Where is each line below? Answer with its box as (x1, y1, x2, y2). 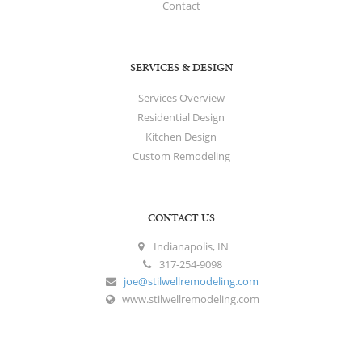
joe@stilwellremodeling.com (123, 274, 259, 289)
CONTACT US (147, 213, 215, 225)
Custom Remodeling (132, 149, 230, 164)
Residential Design (137, 110, 225, 125)
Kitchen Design (145, 129, 217, 145)
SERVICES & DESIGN (129, 62, 233, 74)
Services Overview (137, 90, 225, 106)
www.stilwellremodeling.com (120, 292, 260, 307)
